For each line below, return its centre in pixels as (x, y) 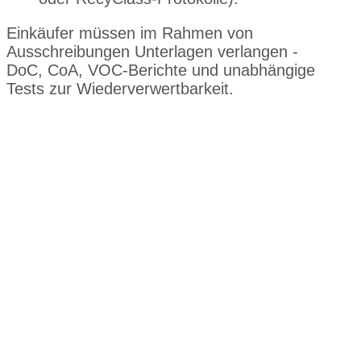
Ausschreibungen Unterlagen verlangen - (152, 51)
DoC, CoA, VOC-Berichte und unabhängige (161, 70)
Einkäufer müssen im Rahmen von (130, 33)
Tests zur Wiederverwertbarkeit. (120, 88)
